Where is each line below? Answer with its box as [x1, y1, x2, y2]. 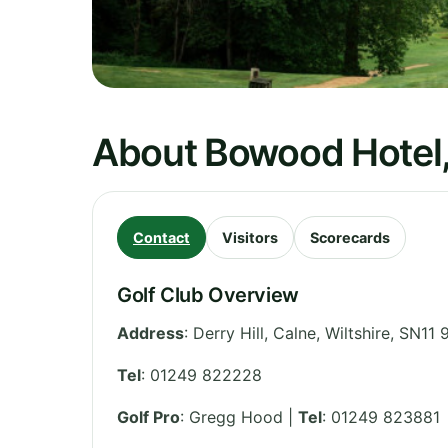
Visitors [222, 228, 278, 246]
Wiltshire [325, 322, 390, 343]
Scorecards [310, 228, 390, 246]
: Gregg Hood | [180, 406, 298, 427]
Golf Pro [117, 406, 180, 427]
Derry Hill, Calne [193, 322, 316, 343]
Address [117, 322, 184, 343]
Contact [133, 228, 190, 246]
